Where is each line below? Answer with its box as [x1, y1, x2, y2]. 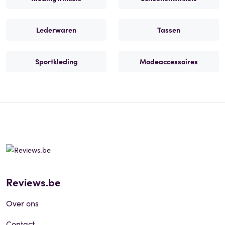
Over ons [6, 197, 39, 208]
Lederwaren [36, 24, 76, 35]
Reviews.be [6, 174, 61, 189]
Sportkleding [35, 56, 78, 66]
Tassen [157, 24, 180, 35]
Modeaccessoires [140, 56, 198, 66]
